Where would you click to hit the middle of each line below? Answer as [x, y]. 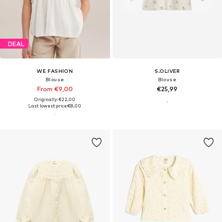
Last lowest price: [48, 106]
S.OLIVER [167, 71]
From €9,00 [55, 89]
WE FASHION [55, 71]
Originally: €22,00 [55, 100]
